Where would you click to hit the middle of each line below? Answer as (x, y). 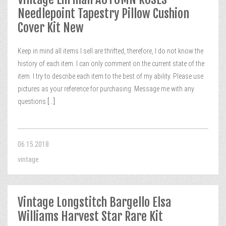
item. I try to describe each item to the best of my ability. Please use (110, 76)
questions (32, 101)
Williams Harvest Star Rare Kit (90, 216)
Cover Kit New (51, 28)
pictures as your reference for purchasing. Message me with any (106, 89)
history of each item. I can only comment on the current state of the (111, 64)
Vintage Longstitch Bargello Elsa (94, 202)
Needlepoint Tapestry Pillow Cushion (103, 14)
